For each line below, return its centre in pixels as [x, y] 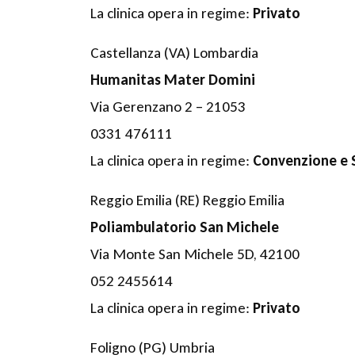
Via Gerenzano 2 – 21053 [168, 106]
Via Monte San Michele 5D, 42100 [195, 254]
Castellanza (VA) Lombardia [174, 52]
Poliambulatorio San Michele [185, 227]
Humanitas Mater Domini [173, 79]
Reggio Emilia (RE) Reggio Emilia [187, 200]
